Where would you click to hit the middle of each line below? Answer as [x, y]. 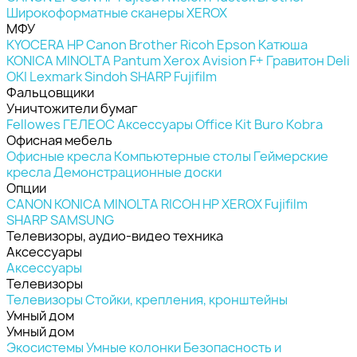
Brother [153, 44]
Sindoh [106, 76]
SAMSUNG [82, 220]
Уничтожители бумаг [72, 108]
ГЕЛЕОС [89, 124]
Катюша [283, 44]
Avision [225, 60]
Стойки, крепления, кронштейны [186, 299]
